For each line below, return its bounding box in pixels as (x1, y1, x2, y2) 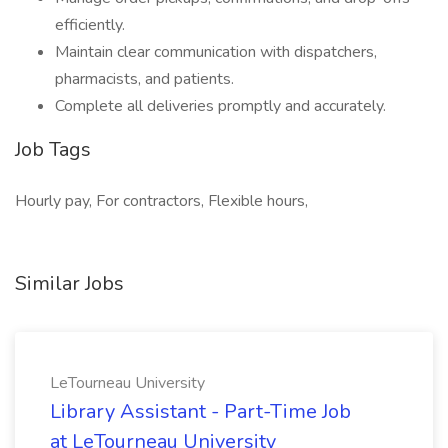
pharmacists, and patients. (55, 68, 234, 90)
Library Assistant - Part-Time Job (50, 398, 351, 425)
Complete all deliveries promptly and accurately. (55, 95, 386, 117)
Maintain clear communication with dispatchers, (55, 41, 377, 63)
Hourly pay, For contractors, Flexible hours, (15, 190, 308, 212)
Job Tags (15, 136, 91, 163)
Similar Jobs (15, 270, 124, 297)
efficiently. (55, 14, 125, 36)
